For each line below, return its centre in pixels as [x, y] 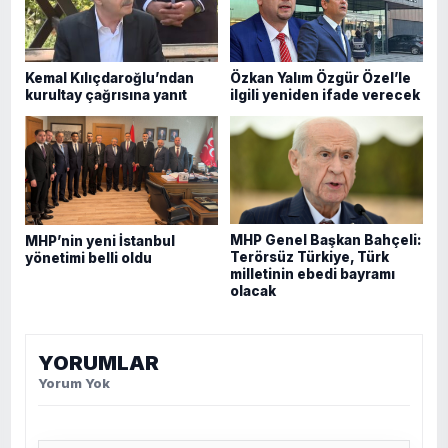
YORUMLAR [98, 363]
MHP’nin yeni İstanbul [100, 241]
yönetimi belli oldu [88, 258]
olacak [253, 291]
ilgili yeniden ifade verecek [325, 94]
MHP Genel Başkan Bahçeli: [325, 240]
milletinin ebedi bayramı [312, 274]
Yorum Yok [74, 383]
